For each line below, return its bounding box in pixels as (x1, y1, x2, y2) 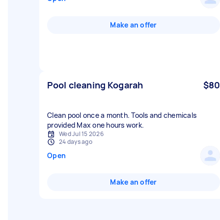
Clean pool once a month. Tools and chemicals (47, 110, 196, 120)
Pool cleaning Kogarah (47, 79, 143, 91)
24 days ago (59, 137, 92, 146)
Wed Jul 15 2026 (59, 130, 104, 138)
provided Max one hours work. (47, 120, 144, 130)
